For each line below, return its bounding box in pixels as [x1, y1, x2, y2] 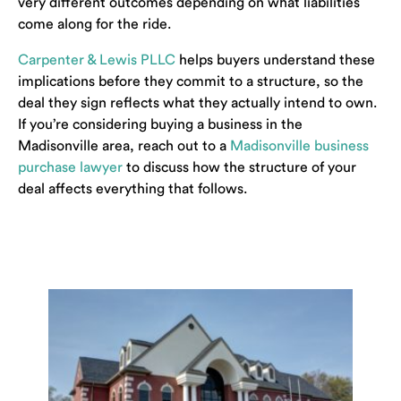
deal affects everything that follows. [18, 182, 247, 196]
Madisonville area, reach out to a [18, 139, 226, 153]
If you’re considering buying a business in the [18, 117, 303, 132]
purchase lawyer [18, 160, 123, 175]
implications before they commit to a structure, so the [18, 74, 363, 89]
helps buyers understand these [175, 53, 375, 67]
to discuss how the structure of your [123, 160, 356, 175]
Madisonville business [230, 139, 369, 153]
